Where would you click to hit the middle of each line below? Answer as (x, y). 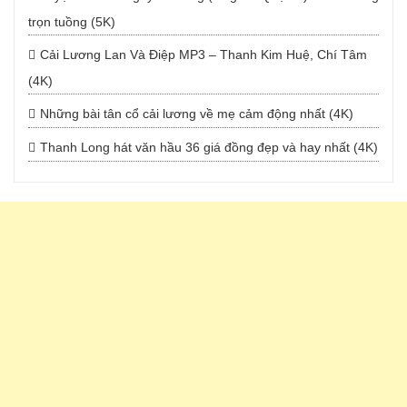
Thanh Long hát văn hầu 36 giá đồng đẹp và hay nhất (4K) (209, 148)
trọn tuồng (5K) (72, 22)
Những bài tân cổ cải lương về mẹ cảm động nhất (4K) (197, 114)
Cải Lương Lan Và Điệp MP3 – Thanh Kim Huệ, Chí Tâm (203, 55)
